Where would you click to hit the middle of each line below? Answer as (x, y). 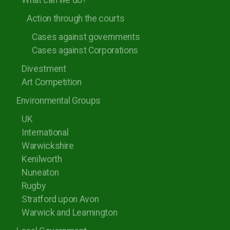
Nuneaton (40, 172)
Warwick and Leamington (70, 213)
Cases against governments (86, 37)
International (45, 132)
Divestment (44, 69)
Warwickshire (48, 146)
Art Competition (52, 82)
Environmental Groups (59, 101)
